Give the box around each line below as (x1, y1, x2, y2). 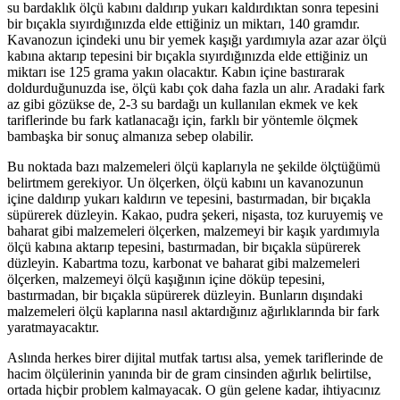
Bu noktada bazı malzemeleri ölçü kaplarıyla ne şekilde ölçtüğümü (7, 158, 380, 174)
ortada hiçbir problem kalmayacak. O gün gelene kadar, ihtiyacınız (7, 381, 380, 397)
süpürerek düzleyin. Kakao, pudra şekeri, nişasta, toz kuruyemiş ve (7, 206, 383, 222)
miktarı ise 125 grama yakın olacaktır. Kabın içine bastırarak (7, 63, 345, 79)
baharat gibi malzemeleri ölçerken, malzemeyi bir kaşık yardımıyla (7, 222, 379, 238)
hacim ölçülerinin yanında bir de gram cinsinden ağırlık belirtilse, (7, 365, 371, 381)
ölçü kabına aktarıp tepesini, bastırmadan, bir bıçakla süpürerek (7, 238, 361, 254)
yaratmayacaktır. (7, 319, 99, 335)
